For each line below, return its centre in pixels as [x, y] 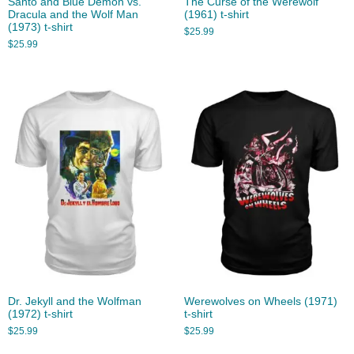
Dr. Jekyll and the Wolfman [75, 302]
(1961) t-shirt [216, 15]
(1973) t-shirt [40, 28]
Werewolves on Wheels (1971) [260, 302]
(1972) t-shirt [40, 314]
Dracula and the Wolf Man [73, 15]
